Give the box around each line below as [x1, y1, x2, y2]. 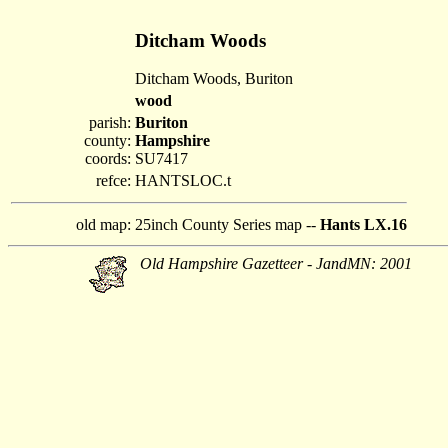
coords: [85, 150, 131, 167]
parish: [89, 114, 131, 131]
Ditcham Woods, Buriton [135, 70, 293, 88]
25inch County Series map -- [135, 216, 320, 233]
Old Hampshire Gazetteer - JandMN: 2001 [140, 255, 412, 272]
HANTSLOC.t [135, 172, 231, 189]
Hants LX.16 [320, 216, 407, 233]
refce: [96, 172, 131, 189]
